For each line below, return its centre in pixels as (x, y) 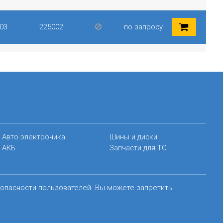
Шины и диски (134, 136)
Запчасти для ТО (138, 147)
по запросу (143, 27)
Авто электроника (33, 136)
